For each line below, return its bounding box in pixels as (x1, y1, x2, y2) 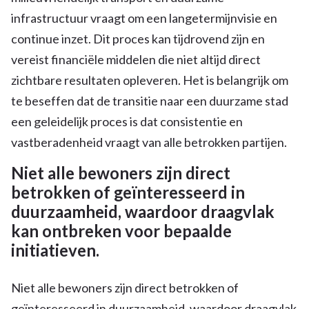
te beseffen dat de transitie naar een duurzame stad (11, 92, 288, 108)
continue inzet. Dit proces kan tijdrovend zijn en (11, 30, 265, 46)
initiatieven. (11, 239, 99, 260)
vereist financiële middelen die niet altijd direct (11, 51, 261, 67)
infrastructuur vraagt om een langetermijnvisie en (11, 10, 277, 26)
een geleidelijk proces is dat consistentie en (11, 113, 243, 129)
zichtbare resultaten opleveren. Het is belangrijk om (11, 72, 288, 88)
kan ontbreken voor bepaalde (11, 220, 232, 241)
